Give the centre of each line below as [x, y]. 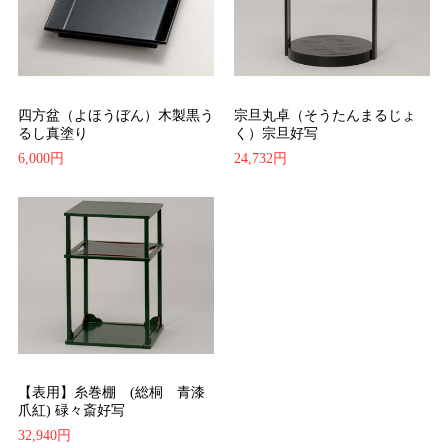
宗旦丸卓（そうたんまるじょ [324, 114]
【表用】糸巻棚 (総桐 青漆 [111, 391]
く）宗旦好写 [275, 132]
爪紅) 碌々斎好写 [71, 409]
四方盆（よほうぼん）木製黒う [115, 114]
